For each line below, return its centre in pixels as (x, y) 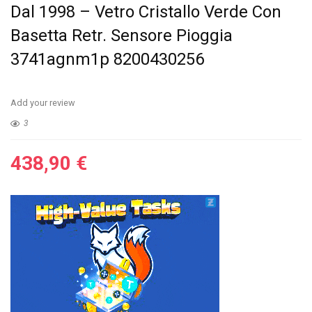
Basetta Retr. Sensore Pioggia (122, 36)
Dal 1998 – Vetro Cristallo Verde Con (146, 12)
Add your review (43, 103)
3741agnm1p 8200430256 (107, 59)
